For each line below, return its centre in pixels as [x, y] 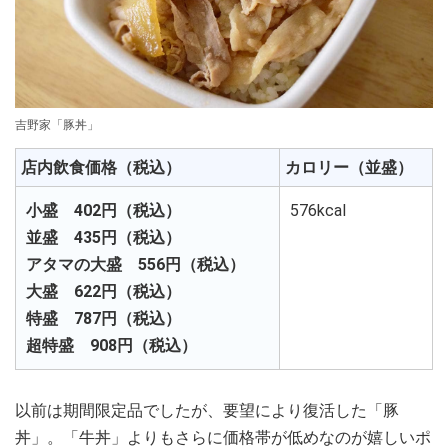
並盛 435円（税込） [103, 237]
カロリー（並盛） [349, 167]
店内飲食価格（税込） [101, 167]
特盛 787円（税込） [103, 318]
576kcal [318, 210]
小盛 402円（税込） [103, 210]
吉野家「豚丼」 [57, 124]
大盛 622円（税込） [103, 291]
